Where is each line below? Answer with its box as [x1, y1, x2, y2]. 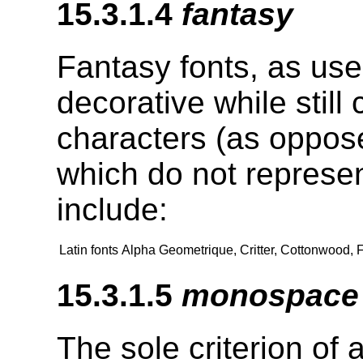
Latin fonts [59, 243, 118, 258]
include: [57, 192, 168, 228]
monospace [181, 277, 359, 313]
